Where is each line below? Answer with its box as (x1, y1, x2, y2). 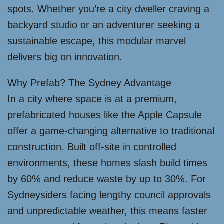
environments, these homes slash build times (7, 157, 207, 168)
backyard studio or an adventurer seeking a (7, 19, 200, 30)
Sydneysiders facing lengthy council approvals (7, 189, 211, 200)
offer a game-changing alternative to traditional (7, 125, 214, 136)
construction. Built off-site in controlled (7, 141, 176, 152)
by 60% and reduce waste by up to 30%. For (7, 173, 206, 184)
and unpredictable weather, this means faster (7, 205, 207, 216)
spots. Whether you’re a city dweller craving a (7, 3, 209, 14)
